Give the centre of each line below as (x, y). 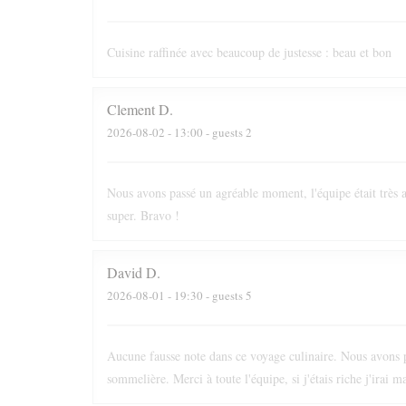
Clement (131, 109)
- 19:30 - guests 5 (208, 295)
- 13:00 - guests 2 (208, 132)
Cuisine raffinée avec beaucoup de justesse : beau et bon (249, 52)
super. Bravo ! (143, 215)
